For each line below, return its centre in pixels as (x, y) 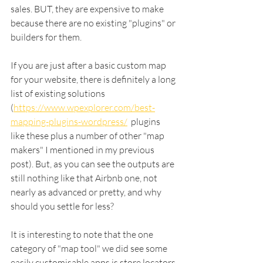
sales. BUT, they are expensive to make (88, 9)
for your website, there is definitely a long (94, 79)
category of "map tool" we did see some (90, 248)
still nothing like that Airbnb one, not (85, 178)
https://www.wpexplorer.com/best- (84, 107)
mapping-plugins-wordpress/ (69, 121)
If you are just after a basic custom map (89, 65)
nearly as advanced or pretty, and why (87, 192)
